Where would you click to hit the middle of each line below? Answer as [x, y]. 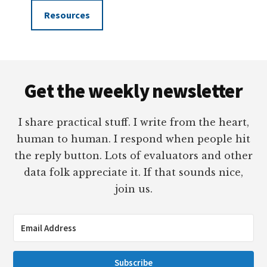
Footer [40, 69]
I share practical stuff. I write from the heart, [133, 122]
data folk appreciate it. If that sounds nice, [133, 172]
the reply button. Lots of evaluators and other [133, 155]
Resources [67, 15]
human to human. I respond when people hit [133, 139]
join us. [133, 189]
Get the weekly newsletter [133, 91]
